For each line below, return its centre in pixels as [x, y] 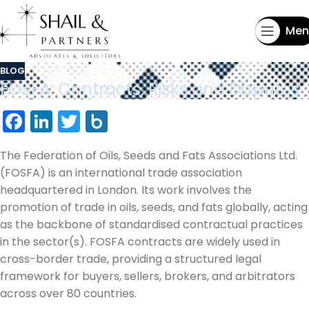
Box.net [146, 121]
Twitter [116, 121]
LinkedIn [95, 121]
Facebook [77, 121]
